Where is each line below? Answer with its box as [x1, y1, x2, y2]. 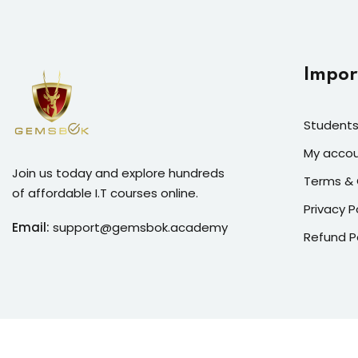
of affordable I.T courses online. [12, 184, 198, 201]
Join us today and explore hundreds [12, 164, 225, 181]
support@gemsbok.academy [53, 218, 228, 236]
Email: [12, 218, 50, 236]
